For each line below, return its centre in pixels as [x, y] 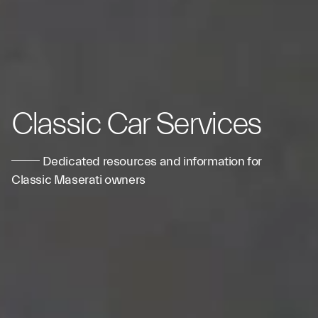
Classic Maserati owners [78, 180]
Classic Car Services [136, 124]
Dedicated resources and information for [151, 161]
